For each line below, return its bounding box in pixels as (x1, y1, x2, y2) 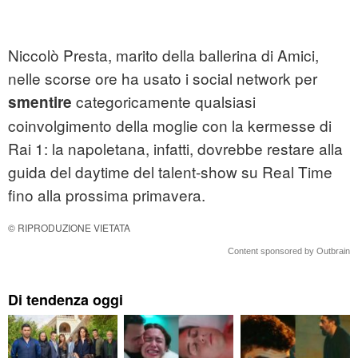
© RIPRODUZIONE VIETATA (8, 221, 130, 235)
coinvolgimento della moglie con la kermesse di (8, 114, 332, 137)
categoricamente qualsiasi (72, 90, 256, 113)
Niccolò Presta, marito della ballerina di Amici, (8, 44, 319, 66)
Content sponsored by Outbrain (228, 246, 350, 257)
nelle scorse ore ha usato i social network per (8, 67, 317, 89)
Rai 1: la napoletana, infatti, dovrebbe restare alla (8, 137, 343, 160)
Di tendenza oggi (8, 289, 123, 311)
